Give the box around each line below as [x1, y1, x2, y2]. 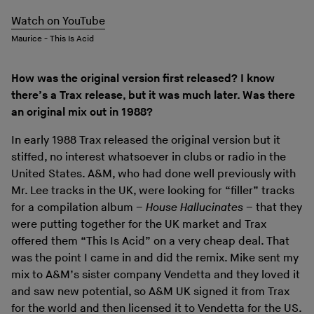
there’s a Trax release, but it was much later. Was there [11, 88, 295, 102]
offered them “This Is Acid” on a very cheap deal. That [11, 234, 289, 248]
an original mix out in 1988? [11, 105, 153, 119]
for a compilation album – [11, 200, 146, 214]
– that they [243, 200, 302, 214]
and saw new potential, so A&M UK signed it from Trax [11, 285, 289, 299]
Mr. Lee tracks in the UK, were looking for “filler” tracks [11, 184, 294, 198]
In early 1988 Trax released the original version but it [11, 133, 280, 147]
